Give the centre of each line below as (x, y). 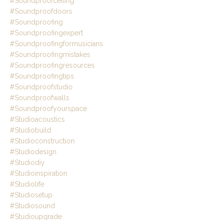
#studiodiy (27, 163)
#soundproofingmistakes (50, 55)
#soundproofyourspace (48, 109)
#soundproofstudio (41, 87)
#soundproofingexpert (46, 33)
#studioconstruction (42, 141)
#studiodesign (33, 152)
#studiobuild (30, 130)
